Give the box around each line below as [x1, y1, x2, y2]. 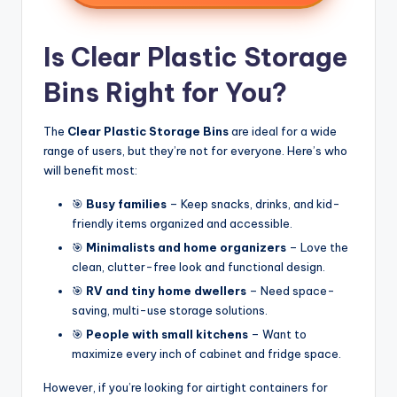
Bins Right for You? [43, 75, 287, 109]
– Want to [248, 327, 307, 342]
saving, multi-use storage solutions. [72, 303, 268, 318]
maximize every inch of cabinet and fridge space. [72, 346, 341, 362]
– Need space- [246, 284, 335, 299]
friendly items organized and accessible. [72, 215, 292, 230]
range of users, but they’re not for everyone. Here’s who [43, 143, 347, 158]
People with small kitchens [86, 327, 248, 342]
